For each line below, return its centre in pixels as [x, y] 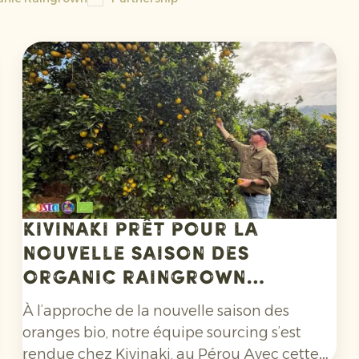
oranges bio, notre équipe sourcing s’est [162, 333]
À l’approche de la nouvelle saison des [156, 311]
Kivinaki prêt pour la [140, 231]
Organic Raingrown [134, 279]
